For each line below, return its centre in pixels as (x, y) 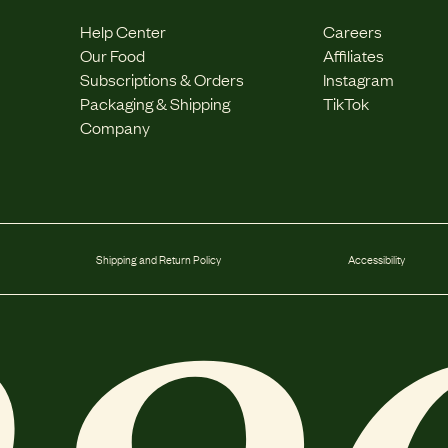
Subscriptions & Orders (161, 79)
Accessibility (376, 259)
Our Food (112, 55)
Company (114, 127)
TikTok (346, 103)
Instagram (359, 79)
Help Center (122, 31)
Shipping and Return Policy (158, 259)
